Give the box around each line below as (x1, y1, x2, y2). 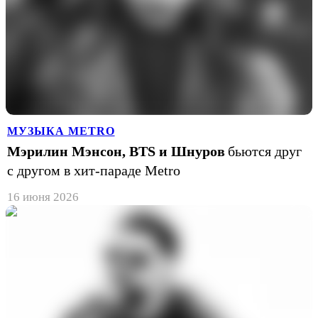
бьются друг (228, 143, 302, 159)
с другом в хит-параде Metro (7, 162, 180, 178)
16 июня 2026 (7, 190, 79, 204)
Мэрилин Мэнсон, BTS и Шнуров (7, 143, 225, 159)
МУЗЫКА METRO (7, 124, 115, 137)
